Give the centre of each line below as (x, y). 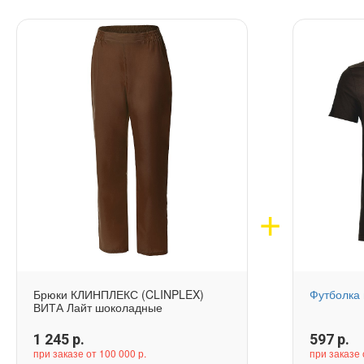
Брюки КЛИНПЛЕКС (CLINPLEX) (119, 295)
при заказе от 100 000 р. (90, 353)
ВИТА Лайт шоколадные (98, 308)
